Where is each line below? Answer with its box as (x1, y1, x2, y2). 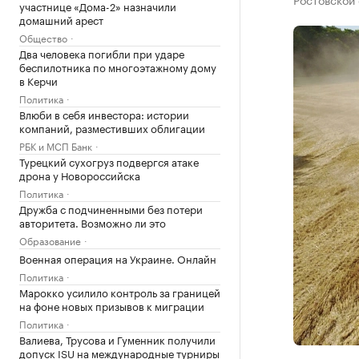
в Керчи (19, 72, 58, 88)
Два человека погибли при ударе (19, 45, 184, 61)
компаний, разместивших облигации (19, 119, 205, 135)
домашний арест (19, 11, 103, 27)
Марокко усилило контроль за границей (19, 284, 220, 300)
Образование (19, 232, 81, 248)
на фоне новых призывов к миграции (19, 297, 204, 313)
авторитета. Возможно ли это (19, 214, 166, 230)
